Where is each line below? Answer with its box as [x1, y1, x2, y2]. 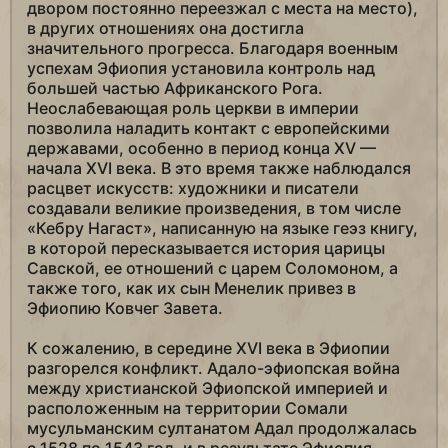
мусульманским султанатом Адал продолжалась [27, 418, 417, 439]
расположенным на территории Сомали [27, 398, 348, 419]
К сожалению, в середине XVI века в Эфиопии [27, 338, 390, 359]
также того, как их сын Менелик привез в [27, 278, 356, 299]
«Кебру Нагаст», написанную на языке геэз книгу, [27, 218, 418, 239]
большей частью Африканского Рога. [27, 78, 323, 99]
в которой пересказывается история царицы [27, 238, 385, 259]
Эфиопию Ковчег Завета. [27, 298, 223, 319]
